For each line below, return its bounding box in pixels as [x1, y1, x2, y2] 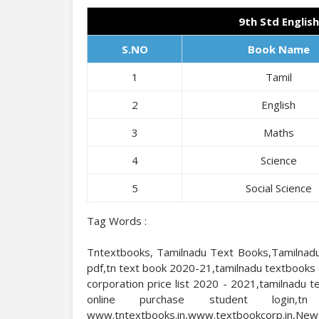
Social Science [245, 181, 312, 195]
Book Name [247, 42, 310, 56]
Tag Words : [87, 214, 147, 228]
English [261, 98, 296, 112]
